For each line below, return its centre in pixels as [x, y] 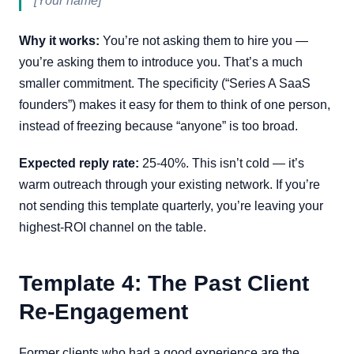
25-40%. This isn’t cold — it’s [222, 163]
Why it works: [59, 41]
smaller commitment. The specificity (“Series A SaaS [165, 83]
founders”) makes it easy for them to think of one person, [175, 105]
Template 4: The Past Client [164, 283]
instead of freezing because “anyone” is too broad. [158, 126]
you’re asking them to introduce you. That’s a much [161, 62]
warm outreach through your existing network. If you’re [169, 185]
